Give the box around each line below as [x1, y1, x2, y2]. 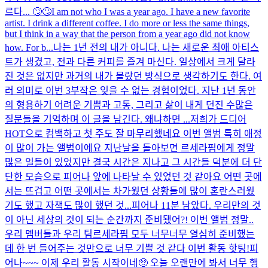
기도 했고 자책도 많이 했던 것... [5, 200, 132, 211]
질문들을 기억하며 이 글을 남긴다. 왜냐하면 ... [5, 114, 190, 124]
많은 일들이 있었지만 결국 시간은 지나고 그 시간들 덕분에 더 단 [5, 157, 262, 167]
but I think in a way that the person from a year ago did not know [5, 28, 250, 39]
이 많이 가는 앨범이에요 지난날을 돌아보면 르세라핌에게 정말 [5, 142, 255, 153]
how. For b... [5, 42, 53, 53]
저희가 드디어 [190, 114, 246, 124]
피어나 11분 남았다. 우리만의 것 [132, 200, 261, 211]
